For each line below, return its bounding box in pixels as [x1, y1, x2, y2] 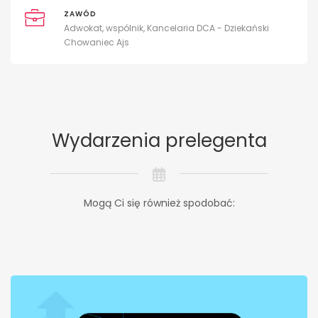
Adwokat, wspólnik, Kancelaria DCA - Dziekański [63, 21, 269, 34]
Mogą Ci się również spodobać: [83, 195, 235, 210]
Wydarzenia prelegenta [51, 127, 267, 153]
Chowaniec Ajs [63, 35, 129, 48]
